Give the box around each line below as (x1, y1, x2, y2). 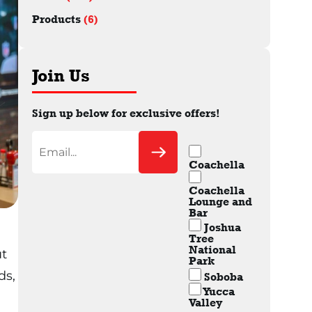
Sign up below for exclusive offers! (31, 107, 220, 120)
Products (31, 13, 84, 26)
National (189, 243, 237, 256)
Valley (189, 295, 224, 309)
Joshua (204, 221, 242, 234)
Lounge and (189, 195, 253, 208)
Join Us (31, 65, 90, 86)
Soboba (204, 270, 244, 283)
